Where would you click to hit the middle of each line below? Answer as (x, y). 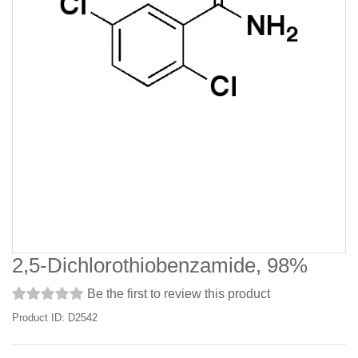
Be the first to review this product (179, 294)
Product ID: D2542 (55, 318)
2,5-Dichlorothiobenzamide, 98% (160, 265)
